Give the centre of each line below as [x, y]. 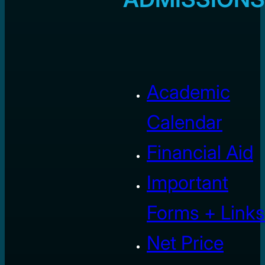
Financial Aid [200, 152]
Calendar [185, 122]
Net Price [185, 243]
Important [188, 182]
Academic [188, 92]
